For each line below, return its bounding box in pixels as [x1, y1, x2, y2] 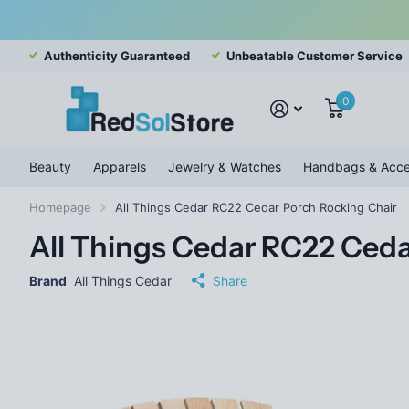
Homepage [29, 199, 91, 215]
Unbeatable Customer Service [226, 48, 403, 64]
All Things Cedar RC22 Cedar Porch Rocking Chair [115, 199, 397, 215]
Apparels [93, 158, 146, 174]
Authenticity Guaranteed [44, 48, 190, 64]
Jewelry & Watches [168, 158, 281, 174]
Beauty [29, 158, 71, 174]
